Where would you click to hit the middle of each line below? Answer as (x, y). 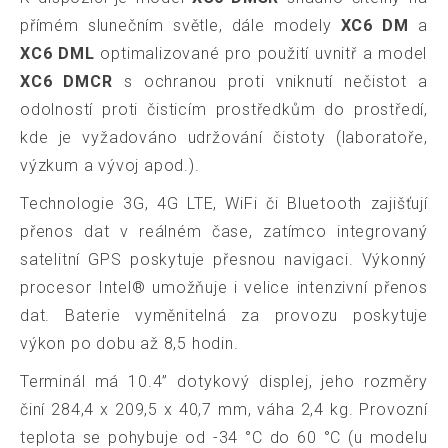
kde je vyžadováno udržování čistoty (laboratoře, (224, 137)
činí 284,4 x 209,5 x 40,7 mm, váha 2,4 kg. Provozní (224, 409)
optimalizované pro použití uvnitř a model (261, 53)
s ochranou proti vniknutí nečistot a (270, 81)
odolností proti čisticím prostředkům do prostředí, (224, 109)
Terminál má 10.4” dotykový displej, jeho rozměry (224, 381)
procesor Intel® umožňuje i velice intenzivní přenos (224, 287)
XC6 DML (57, 53)
